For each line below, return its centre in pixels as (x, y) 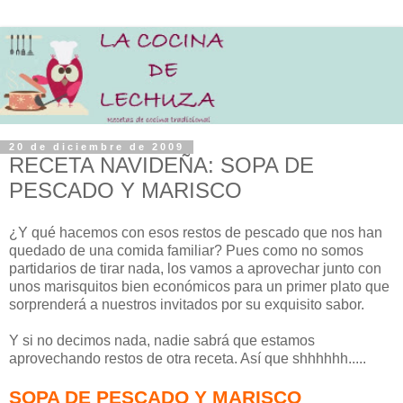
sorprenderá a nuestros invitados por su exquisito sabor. (187, 305)
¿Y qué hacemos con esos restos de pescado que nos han (196, 233)
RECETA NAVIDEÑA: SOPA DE (161, 165)
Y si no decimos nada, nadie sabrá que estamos (162, 341)
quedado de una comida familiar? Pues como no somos (186, 251)
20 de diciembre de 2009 (97, 147)
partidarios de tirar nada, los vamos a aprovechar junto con (195, 269)
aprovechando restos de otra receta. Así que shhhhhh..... (188, 359)
